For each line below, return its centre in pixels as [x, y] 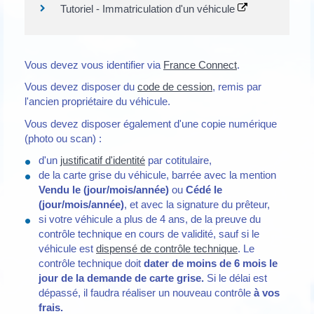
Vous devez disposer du [81, 87]
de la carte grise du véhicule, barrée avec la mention [157, 175]
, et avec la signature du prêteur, [197, 205]
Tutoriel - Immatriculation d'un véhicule [149, 8]
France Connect [200, 64]
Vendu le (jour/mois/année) [104, 190]
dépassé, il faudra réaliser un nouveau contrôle [146, 293]
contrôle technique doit [91, 264]
